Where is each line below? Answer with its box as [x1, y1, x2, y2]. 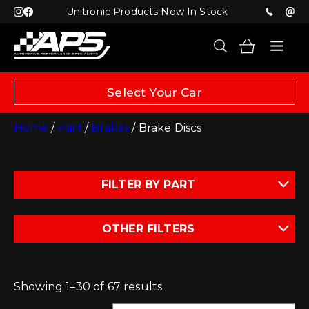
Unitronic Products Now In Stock [66, 6, 228, 18]
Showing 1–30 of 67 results [14, 280, 163, 293]
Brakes [91, 121, 130, 134]
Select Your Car [107, 86, 202, 99]
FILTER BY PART [101, 178, 196, 191]
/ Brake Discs [129, 121, 202, 134]
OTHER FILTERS [101, 222, 195, 235]
